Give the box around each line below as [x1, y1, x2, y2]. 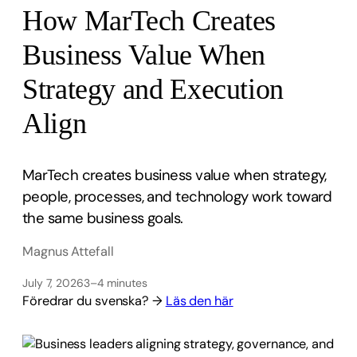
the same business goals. [22, 208, 183, 228]
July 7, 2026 [22, 275, 84, 290]
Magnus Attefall [22, 243, 114, 261]
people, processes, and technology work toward [22, 186, 332, 206]
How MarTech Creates [22, 4, 277, 37]
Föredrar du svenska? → [22, 292, 166, 309]
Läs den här [165, 292, 233, 309]
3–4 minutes [83, 275, 147, 290]
